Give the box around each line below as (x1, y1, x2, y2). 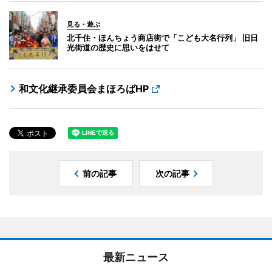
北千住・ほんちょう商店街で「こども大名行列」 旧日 (67, 32, 258, 42)
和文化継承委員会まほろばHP (19, 82, 149, 95)
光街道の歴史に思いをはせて (67, 42, 169, 52)
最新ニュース (103, 250, 169, 263)
